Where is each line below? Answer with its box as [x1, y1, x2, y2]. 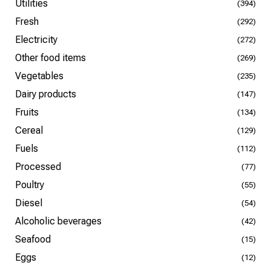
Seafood [15, 233, 51, 245]
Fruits [15, 106, 39, 118]
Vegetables [15, 70, 64, 82]
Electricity [15, 34, 57, 45]
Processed [15, 161, 61, 172]
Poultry [15, 179, 44, 191]
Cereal [15, 125, 43, 136]
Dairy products [15, 88, 76, 100]
